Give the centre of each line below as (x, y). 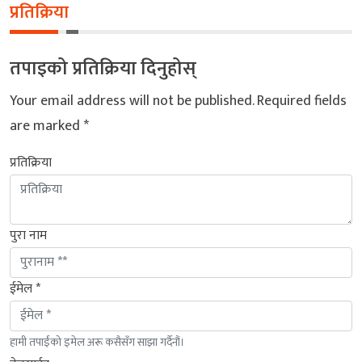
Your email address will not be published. (132, 101)
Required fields (302, 101)
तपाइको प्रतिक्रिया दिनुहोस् (103, 68)
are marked (46, 126)
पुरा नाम (28, 235)
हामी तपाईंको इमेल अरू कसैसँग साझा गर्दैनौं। (97, 342)
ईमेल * (25, 288)
